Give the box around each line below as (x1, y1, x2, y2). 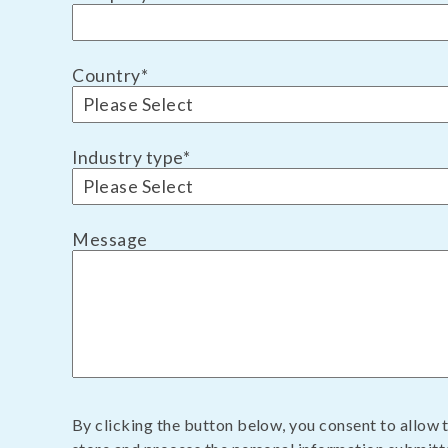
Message (72, 228, 148, 250)
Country (72, 64, 141, 86)
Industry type (72, 146, 183, 168)
